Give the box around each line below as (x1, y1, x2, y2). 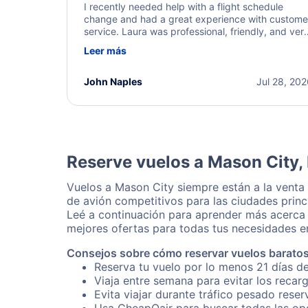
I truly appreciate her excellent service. (84, 63, 259, 74)
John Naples (84, 76, 142, 87)
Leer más (84, 45, 126, 56)
